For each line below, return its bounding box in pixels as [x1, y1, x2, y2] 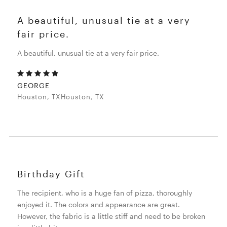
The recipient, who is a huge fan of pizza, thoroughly [17, 188, 193, 197]
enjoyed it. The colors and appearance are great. [17, 200, 180, 209]
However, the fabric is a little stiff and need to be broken [17, 211, 206, 220]
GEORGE [17, 81, 50, 90]
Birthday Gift [17, 168, 85, 179]
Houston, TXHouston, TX [17, 92, 105, 101]
